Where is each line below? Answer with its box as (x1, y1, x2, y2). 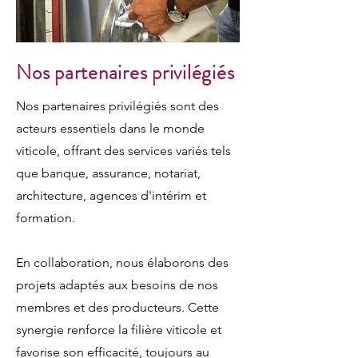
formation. (16, 210, 75, 225)
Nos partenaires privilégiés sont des (16, 98, 219, 113)
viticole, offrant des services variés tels (16, 143, 231, 158)
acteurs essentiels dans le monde (16, 121, 205, 136)
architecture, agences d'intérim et (16, 188, 206, 203)
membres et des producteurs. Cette (16, 300, 219, 315)
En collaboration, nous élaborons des (16, 255, 229, 270)
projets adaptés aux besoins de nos (16, 277, 218, 292)
